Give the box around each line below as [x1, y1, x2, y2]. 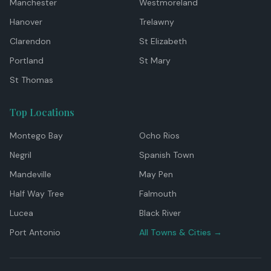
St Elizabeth [139, 36, 187, 47]
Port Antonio [10, 227, 60, 238]
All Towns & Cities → [139, 227, 222, 238]
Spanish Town [139, 149, 194, 160]
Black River [139, 207, 181, 218]
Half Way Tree [10, 188, 64, 199]
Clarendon [10, 36, 51, 47]
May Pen [139, 169, 173, 180]
